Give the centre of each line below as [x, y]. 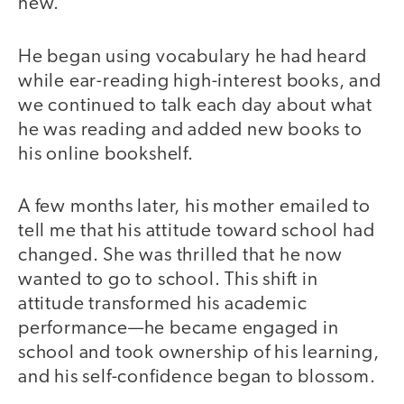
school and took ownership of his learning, [199, 353]
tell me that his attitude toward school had [197, 232]
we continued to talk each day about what [195, 106]
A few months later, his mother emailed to [194, 207]
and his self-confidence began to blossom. [197, 378]
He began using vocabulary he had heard [193, 57]
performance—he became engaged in [179, 329]
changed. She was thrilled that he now [180, 256]
